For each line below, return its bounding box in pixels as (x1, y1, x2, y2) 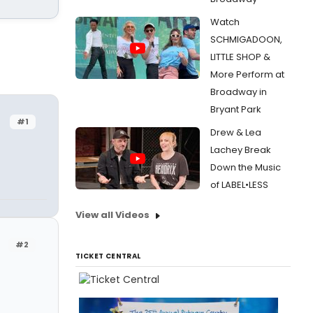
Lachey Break (210, 143, 271, 156)
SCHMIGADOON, (210, 33, 282, 46)
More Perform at (210, 68, 284, 81)
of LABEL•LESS (210, 178, 268, 191)
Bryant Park (210, 103, 261, 116)
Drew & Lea (210, 126, 261, 139)
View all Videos (75, 208, 150, 221)
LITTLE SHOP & (210, 50, 270, 64)
